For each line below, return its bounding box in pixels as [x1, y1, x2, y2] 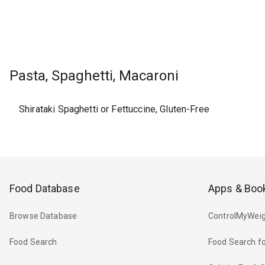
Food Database [9, 182, 80, 195]
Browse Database [9, 211, 77, 221]
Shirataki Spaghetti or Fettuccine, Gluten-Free [19, 103, 209, 115]
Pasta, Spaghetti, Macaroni [9, 67, 179, 85]
